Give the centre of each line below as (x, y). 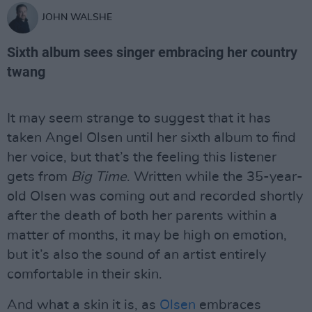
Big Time (99, 177)
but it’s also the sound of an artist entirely (136, 255)
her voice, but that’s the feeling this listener (142, 157)
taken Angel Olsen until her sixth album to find (151, 138)
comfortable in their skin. (85, 274)
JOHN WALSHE (77, 17)
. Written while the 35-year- (215, 177)
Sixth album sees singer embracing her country (152, 52)
